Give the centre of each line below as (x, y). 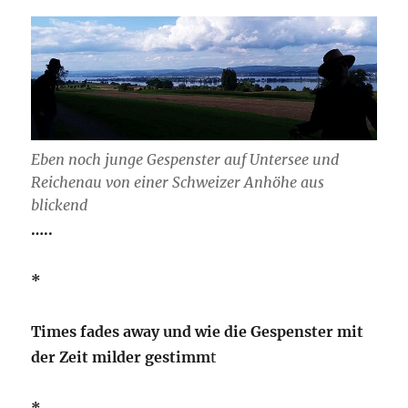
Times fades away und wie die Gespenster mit (198, 331)
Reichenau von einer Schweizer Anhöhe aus (178, 182)
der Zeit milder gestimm (121, 357)
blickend (60, 204)
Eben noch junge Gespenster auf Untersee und (185, 159)
